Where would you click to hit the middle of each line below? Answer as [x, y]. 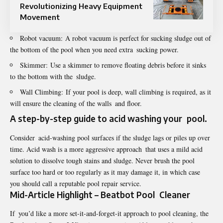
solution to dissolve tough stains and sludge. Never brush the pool [102, 160]
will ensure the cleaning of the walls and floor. [76, 104]
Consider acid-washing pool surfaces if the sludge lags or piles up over [110, 137]
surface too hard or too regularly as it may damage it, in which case [107, 172]
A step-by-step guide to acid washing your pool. [109, 119]
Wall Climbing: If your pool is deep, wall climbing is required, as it [115, 92]
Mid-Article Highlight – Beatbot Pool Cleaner [100, 194]
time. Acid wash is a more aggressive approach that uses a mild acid [106, 149]
